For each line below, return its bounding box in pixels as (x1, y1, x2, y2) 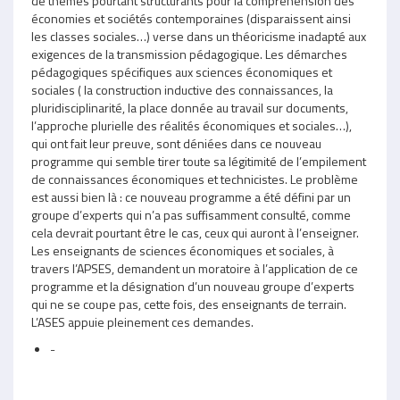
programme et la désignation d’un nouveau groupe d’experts (31, 276, 354, 296)
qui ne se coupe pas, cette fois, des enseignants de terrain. (31, 294, 346, 313)
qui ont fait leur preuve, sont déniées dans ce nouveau (31, 133, 321, 153)
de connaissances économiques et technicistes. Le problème (31, 169, 358, 188)
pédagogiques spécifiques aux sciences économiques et (31, 62, 332, 81)
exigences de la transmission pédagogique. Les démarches (31, 44, 347, 63)
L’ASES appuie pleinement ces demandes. (31, 312, 254, 331)
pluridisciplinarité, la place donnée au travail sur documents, (31, 97, 348, 117)
